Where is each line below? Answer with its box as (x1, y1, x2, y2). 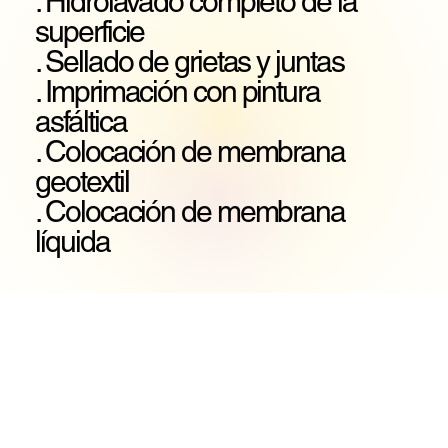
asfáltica (35, 104, 127, 140)
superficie (35, 14, 145, 50)
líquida (35, 224, 110, 260)
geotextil (35, 164, 129, 200)
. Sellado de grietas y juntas (35, 44, 344, 80)
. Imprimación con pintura (35, 74, 320, 110)
